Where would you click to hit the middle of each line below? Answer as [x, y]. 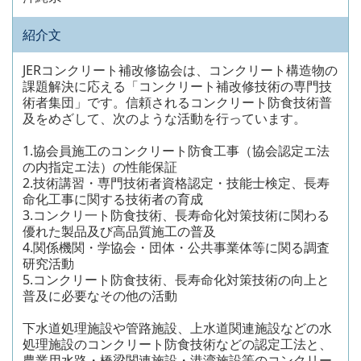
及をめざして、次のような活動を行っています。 [164, 119]
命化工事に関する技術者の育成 [113, 199]
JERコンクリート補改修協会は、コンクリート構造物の [180, 71]
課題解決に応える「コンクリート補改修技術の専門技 [177, 87]
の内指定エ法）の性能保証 [100, 167]
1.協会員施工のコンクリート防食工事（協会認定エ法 [176, 151]
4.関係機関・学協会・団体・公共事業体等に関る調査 [176, 248]
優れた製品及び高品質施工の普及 [119, 232]
